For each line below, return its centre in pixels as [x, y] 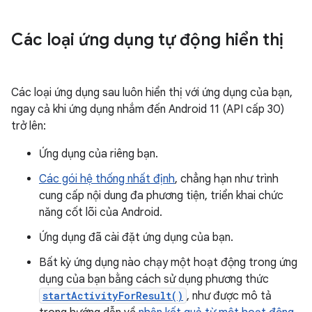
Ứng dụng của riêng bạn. [99, 154]
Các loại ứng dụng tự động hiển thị [147, 40]
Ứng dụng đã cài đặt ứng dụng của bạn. [136, 237]
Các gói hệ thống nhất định [107, 179]
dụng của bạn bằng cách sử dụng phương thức [154, 279]
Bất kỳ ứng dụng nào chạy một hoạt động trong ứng [168, 263]
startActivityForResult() [113, 296]
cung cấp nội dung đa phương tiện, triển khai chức [161, 196]
